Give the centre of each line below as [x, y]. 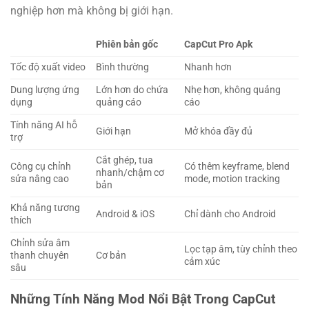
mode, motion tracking [232, 179]
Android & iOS [126, 214]
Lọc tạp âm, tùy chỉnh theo [241, 249]
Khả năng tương [45, 208]
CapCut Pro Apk [219, 44]
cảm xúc [202, 261]
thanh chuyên [40, 255]
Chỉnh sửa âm [40, 243]
